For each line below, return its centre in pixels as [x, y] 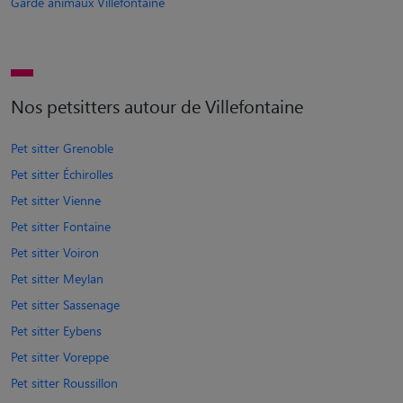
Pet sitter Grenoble [62, 148]
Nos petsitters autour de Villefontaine [157, 105]
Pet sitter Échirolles [62, 174]
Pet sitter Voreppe [60, 356]
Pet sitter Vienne [56, 200]
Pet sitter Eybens [56, 330]
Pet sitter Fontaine [61, 226]
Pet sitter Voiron [55, 252]
